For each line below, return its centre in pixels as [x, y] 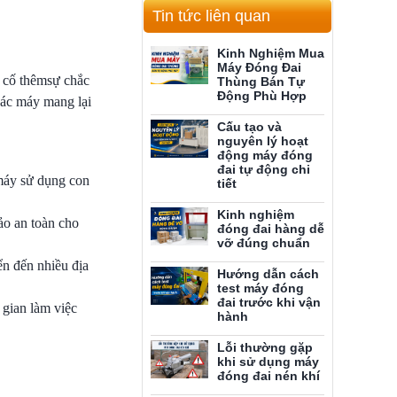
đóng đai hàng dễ [271, 229]
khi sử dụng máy [268, 362]
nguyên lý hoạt [263, 141]
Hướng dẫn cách [268, 274]
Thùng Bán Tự [261, 82]
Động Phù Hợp [262, 96]
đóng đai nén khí [269, 376]
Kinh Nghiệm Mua [271, 53]
